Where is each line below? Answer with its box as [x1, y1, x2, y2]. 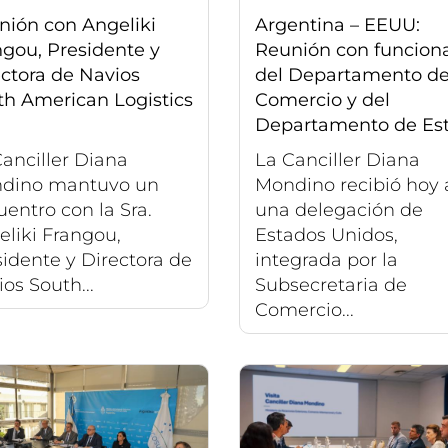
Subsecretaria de [255, 274, 407, 297]
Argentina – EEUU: [255, 14, 420, 37]
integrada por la [255, 249, 398, 272]
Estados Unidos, [255, 224, 398, 247]
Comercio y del [255, 89, 390, 112]
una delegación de [255, 199, 423, 222]
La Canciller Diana [255, 149, 420, 172]
